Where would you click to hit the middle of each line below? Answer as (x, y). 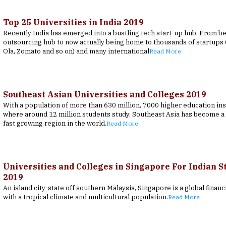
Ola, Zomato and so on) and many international (76, 51)
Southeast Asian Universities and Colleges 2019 (104, 95)
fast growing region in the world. (54, 124)
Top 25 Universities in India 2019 (73, 22)
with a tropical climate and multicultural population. (85, 197)
